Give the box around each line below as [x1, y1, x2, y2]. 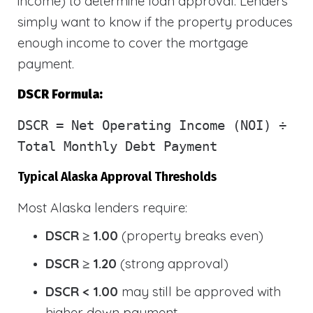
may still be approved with [118, 282, 281, 300]
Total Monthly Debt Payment [17, 138, 217, 154]
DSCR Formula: [17, 87, 103, 102]
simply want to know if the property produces [17, 13, 293, 30]
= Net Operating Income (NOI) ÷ [48, 117, 286, 133]
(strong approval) [117, 254, 228, 272]
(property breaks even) [118, 226, 263, 244]
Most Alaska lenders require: [17, 198, 187, 216]
